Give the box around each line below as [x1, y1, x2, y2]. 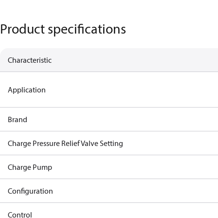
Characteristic [8, 55, 52, 65]
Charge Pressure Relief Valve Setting [8, 138, 123, 148]
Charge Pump [8, 162, 52, 172]
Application [8, 85, 46, 94]
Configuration [8, 186, 53, 196]
